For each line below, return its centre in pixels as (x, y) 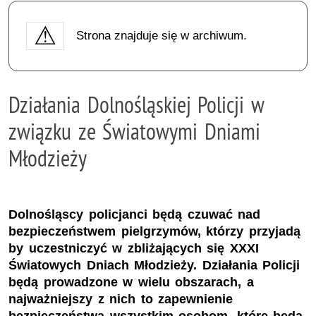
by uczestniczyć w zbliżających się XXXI (134, 249)
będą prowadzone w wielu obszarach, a (131, 282)
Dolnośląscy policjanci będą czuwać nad (135, 215)
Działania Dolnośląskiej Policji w (136, 104)
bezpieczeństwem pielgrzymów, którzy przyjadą (154, 232)
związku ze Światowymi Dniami (134, 131)
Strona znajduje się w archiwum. (161, 35)
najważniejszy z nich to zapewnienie (121, 299)
